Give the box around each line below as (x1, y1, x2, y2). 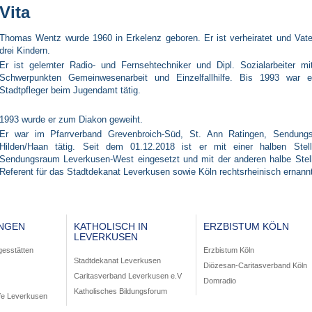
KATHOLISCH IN (74, 221, 148, 233)
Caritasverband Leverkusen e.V (74, 272, 182, 281)
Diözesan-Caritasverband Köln (203, 261, 307, 270)
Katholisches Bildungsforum (74, 287, 167, 296)
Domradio (203, 276, 236, 286)
